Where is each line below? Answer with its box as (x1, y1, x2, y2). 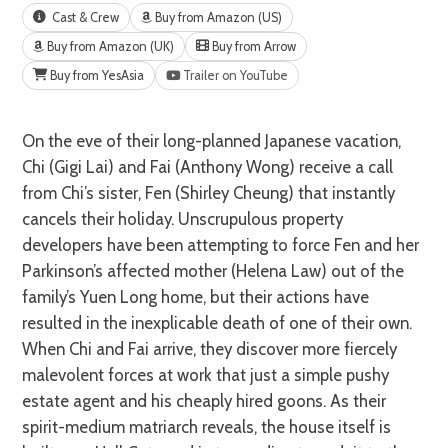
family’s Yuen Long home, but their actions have (22, 286, 370, 307)
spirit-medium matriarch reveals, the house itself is (22, 416, 392, 437)
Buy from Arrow (209, 38, 297, 54)
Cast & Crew (46, 9, 120, 25)
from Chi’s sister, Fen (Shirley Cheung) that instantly (22, 182, 396, 203)
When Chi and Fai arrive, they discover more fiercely (22, 338, 398, 359)
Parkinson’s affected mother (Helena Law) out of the (22, 260, 405, 281)
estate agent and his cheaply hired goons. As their (22, 390, 387, 411)
